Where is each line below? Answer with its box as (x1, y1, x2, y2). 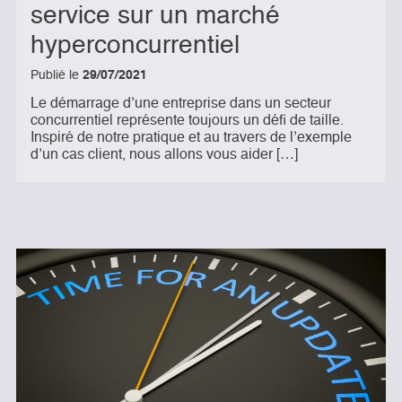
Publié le (31, 69, 83, 82)
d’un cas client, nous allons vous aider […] (31, 148, 298, 162)
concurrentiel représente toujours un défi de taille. (31, 114, 344, 128)
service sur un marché (31, 4, 280, 29)
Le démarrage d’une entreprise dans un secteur (31, 97, 331, 111)
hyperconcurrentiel (31, 33, 240, 58)
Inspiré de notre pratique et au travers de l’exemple (31, 131, 352, 145)
